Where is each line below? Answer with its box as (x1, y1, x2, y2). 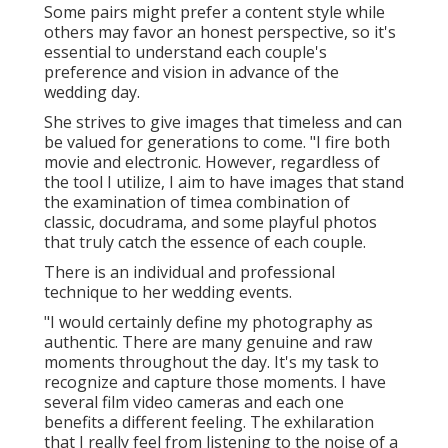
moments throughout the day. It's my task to (44, 350, 379, 373)
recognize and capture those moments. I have (44, 370, 386, 393)
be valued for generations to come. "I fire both (44, 130, 390, 153)
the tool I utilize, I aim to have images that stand (44, 170, 404, 193)
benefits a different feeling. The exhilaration (44, 410, 374, 433)
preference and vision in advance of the (44, 60, 339, 83)
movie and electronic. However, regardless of (44, 150, 380, 173)
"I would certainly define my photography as (44, 310, 373, 333)
